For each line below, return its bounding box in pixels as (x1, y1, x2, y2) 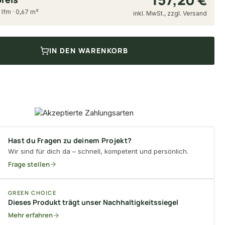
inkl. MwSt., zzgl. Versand (133, 10, 207, 17)
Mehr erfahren (8, 210, 53, 220)
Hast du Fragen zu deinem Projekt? (8, 135, 132, 145)
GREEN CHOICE (8, 189, 57, 197)
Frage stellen (8, 159, 50, 169)
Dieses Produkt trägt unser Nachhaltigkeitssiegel (8, 197, 178, 207)
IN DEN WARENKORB (49, 46, 129, 55)
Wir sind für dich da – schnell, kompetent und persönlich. (8, 147, 188, 155)
